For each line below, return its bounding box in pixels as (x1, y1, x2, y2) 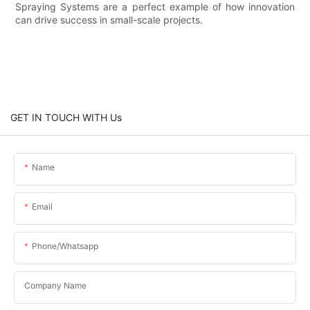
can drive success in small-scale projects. (15, 13, 203, 26)
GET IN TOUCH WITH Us (10, 111, 122, 123)
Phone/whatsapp (32, 240, 98, 251)
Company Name (24, 280, 86, 291)
